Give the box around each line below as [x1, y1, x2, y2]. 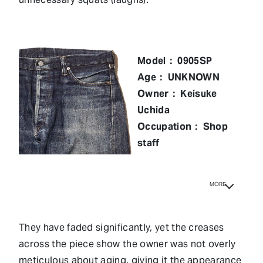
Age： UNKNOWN [137, 70, 220, 83]
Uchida [137, 103, 170, 116]
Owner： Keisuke [137, 87, 217, 100]
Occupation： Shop [137, 120, 228, 133]
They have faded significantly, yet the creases [19, 221, 224, 234]
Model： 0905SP [137, 54, 213, 67]
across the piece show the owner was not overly [19, 237, 236, 250]
